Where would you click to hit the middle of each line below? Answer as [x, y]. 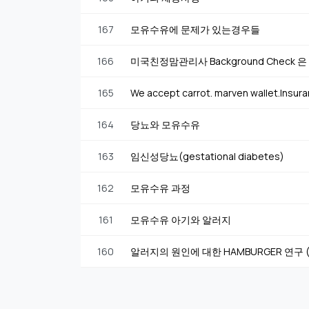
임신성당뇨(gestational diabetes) [207, 156]
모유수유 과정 [160, 188]
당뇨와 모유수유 [165, 124]
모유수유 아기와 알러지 [181, 219]
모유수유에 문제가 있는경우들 [195, 29]
